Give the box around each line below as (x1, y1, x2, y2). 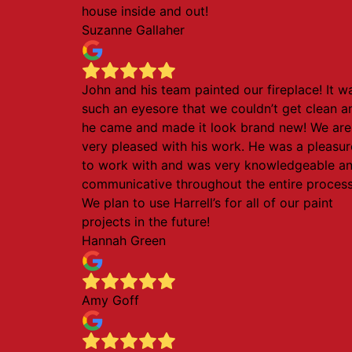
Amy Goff (82, 292, 139, 308)
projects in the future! (82, 214, 210, 229)
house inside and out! (82, 3, 208, 19)
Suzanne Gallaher (82, 22, 185, 38)
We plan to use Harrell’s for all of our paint (82, 195, 333, 211)
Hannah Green (82, 233, 166, 248)
